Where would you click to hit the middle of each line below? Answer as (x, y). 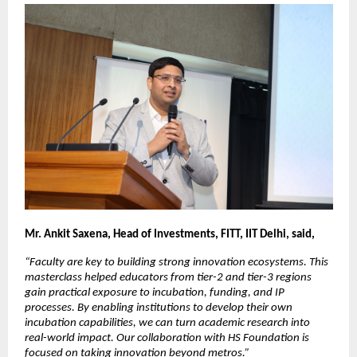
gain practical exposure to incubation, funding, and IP (155, 292)
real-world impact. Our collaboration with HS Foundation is (167, 338)
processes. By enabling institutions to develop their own (159, 308)
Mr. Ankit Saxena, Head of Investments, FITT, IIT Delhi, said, (170, 234)
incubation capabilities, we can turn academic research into (168, 323)
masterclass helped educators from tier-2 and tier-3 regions (169, 277)
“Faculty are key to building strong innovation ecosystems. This (177, 262)
